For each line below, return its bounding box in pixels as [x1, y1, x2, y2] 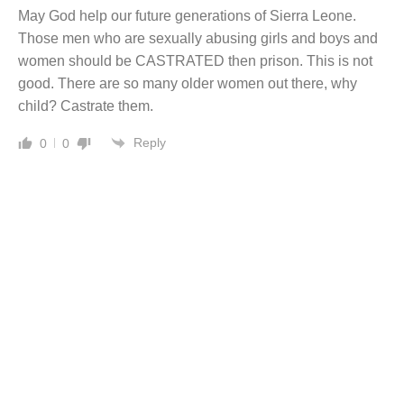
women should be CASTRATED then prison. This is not [18, 52, 372, 69]
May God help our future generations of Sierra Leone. [18, 7, 356, 23]
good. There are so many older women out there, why [18, 75, 357, 91]
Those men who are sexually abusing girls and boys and [18, 30, 378, 46]
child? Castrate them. [18, 97, 153, 114]
